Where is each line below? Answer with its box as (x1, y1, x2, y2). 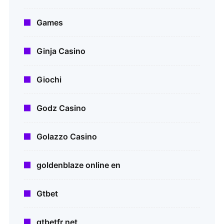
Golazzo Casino (36, 131, 97, 142)
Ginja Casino (36, 46, 85, 56)
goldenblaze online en (36, 160, 120, 170)
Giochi (36, 74, 61, 85)
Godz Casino (36, 103, 86, 113)
